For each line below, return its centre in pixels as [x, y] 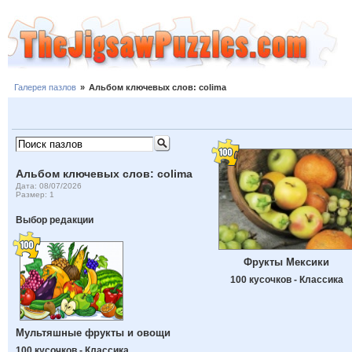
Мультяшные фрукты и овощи [93, 333]
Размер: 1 [35, 194]
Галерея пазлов [45, 88]
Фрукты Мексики [286, 262]
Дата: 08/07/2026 [49, 185]
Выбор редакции [55, 220]
